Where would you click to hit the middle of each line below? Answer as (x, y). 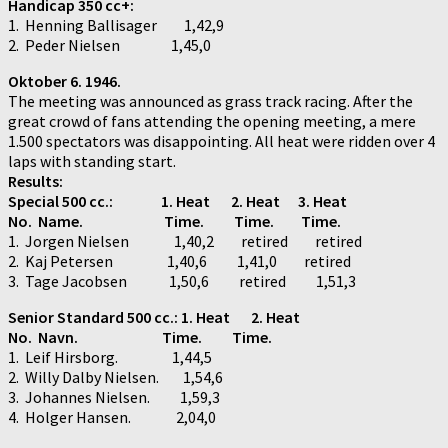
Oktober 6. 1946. (64, 80)
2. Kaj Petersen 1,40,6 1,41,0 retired (179, 260)
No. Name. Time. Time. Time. (174, 220)
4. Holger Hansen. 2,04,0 (112, 416)
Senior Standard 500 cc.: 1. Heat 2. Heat (154, 316)
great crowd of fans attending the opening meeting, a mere (212, 120)
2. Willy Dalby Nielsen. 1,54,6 (115, 376)
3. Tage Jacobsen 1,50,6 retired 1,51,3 (182, 280)
